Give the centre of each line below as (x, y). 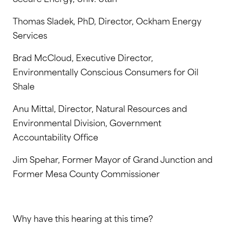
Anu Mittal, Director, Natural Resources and (100, 108)
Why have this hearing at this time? (83, 218)
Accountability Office (55, 136)
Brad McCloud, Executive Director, (83, 57)
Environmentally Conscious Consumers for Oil (106, 71)
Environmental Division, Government (87, 122)
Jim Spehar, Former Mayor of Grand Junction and (113, 159)
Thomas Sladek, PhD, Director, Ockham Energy (107, 20)
